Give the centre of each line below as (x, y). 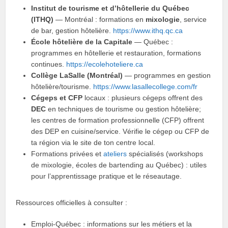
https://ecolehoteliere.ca (105, 64)
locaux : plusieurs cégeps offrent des (143, 98)
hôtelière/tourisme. (62, 87)
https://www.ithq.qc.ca (148, 31)
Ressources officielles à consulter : (72, 203)
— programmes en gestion (167, 75)
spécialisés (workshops (165, 154)
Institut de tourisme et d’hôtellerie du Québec (110, 8)
